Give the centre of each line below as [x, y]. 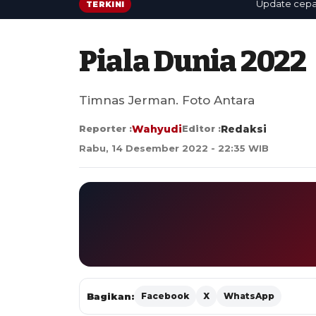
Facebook [165, 296]
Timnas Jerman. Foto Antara [167, 100]
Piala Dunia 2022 [193, 61]
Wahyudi [157, 129]
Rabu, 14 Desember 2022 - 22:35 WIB [174, 148]
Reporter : [105, 128]
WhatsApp [249, 296]
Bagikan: [110, 296]
